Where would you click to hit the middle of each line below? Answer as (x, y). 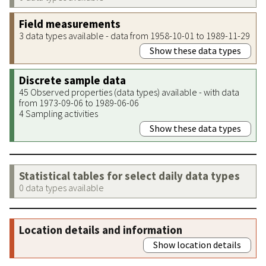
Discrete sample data (72, 80)
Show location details (197, 244)
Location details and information (101, 230)
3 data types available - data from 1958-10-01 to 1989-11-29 (134, 35)
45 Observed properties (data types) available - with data (129, 92)
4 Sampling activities (58, 113)
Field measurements (70, 24)
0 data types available (61, 187)
